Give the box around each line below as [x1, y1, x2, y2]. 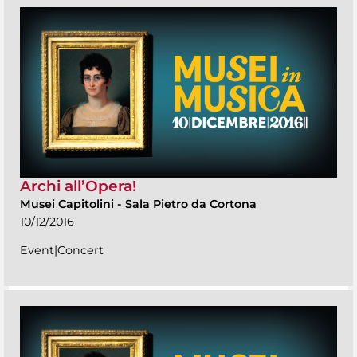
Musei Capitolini [20, 197, 117, 212]
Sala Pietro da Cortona [125, 197, 257, 212]
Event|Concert [20, 243, 104, 258]
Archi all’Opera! [20, 177, 136, 196]
